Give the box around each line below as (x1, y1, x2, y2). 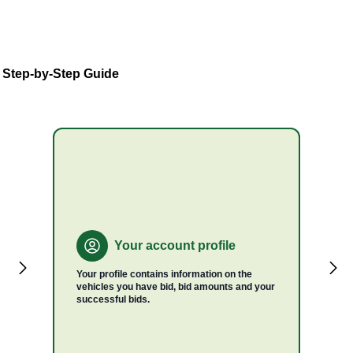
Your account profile (113, 239, 236, 252)
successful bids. (76, 294, 150, 305)
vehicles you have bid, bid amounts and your (76, 281, 275, 292)
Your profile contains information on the (76, 269, 252, 280)
